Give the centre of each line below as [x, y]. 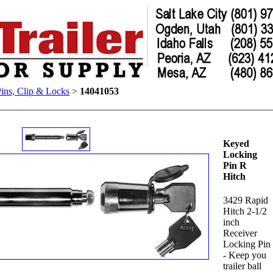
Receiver [240, 233]
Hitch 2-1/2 [245, 211]
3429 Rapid [245, 200]
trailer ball [242, 266]
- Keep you [244, 255]
